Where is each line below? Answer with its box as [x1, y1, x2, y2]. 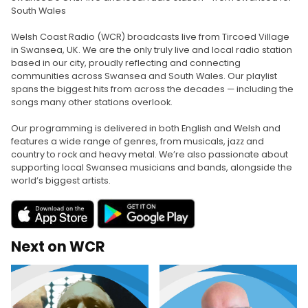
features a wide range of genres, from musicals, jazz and [11, 135, 264, 147]
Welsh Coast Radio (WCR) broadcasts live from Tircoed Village [11, 30, 289, 43]
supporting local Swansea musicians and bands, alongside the [11, 161, 292, 173]
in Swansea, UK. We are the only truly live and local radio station [11, 43, 292, 56]
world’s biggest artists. [11, 174, 111, 186]
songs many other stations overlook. [11, 96, 173, 108]
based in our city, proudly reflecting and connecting [11, 56, 241, 69]
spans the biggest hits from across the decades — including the [11, 82, 294, 95]
